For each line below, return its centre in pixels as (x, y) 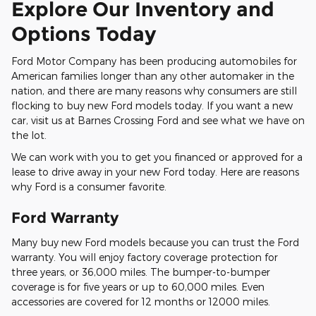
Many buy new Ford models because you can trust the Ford (155, 242)
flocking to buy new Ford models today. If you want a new (152, 106)
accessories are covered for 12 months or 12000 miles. (141, 301)
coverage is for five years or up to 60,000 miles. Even (138, 286)
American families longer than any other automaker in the (153, 76)
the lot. (29, 135)
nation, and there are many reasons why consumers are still (154, 91)
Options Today (84, 34)
